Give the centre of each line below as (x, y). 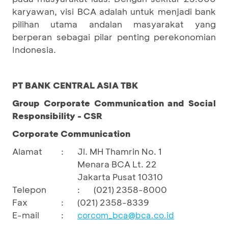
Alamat (27, 151)
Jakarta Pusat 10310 (120, 177)
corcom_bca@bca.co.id (126, 215)
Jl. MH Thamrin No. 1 (120, 151)
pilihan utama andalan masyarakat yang (114, 24)
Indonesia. (34, 50)
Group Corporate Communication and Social (114, 103)
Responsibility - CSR (57, 116)
